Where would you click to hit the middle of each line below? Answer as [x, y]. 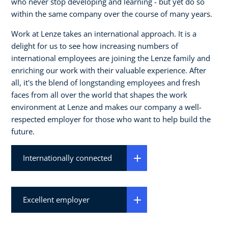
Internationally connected [67, 158]
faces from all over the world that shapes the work [99, 94]
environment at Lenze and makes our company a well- [106, 107]
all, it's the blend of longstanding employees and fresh [106, 82]
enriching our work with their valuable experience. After [109, 70]
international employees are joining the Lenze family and [111, 58]
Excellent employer [56, 199]
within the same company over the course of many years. [112, 13]
